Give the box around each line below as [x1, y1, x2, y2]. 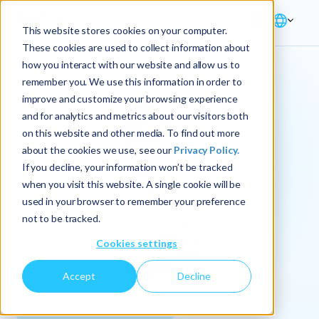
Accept [63, 270, 96, 283]
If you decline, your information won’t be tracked [21, 160, 233, 173]
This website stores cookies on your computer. [21, 23, 227, 36]
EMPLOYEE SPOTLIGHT [25, 303, 166, 317]
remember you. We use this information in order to [21, 75, 242, 88]
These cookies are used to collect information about [21, 41, 251, 53]
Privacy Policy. [174, 143, 239, 156]
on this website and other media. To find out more [21, 126, 240, 139]
